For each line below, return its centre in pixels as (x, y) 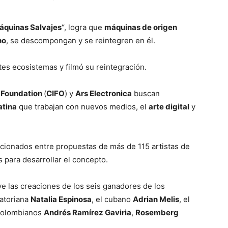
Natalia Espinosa (61, 199)
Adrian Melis (156, 199)
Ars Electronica (104, 93)
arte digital (169, 107)
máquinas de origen (141, 27)
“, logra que (83, 27)
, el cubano (112, 199)
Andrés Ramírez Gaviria (88, 212)
